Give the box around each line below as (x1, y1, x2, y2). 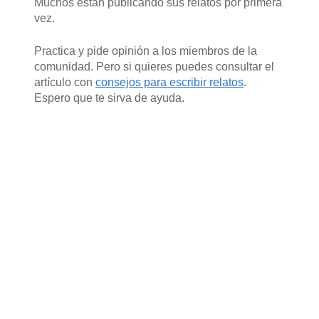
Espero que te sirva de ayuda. (33, 91, 184, 104)
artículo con (33, 75, 95, 88)
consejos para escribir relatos (95, 75, 244, 88)
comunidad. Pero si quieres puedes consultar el (33, 60, 274, 73)
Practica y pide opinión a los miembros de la (33, 44, 257, 57)
